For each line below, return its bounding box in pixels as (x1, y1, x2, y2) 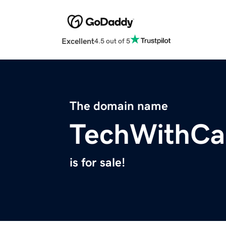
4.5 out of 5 (94, 37, 130, 44)
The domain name (70, 100, 168, 112)
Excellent (62, 37, 94, 45)
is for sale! (70, 156, 125, 169)
